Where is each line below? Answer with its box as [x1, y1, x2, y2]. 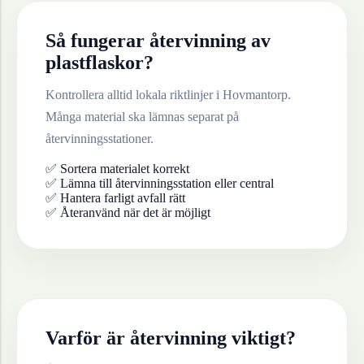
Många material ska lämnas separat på [45, 110, 239, 124]
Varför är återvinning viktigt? [45, 327, 296, 349]
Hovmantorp [223, 88, 288, 102]
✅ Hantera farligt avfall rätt [45, 191, 185, 206]
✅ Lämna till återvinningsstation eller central [45, 176, 274, 191]
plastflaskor [45, 52, 144, 74]
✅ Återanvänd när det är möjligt [45, 206, 210, 220]
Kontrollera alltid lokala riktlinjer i [45, 88, 223, 102]
